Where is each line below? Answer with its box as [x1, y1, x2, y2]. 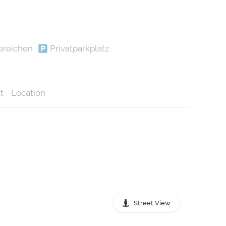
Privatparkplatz [48, 43, 109, 54]
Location [11, 88, 45, 98]
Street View [133, 199, 171, 207]
